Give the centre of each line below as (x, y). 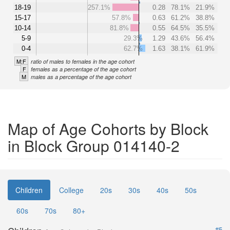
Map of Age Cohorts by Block (108, 129)
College (71, 190)
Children (29, 190)
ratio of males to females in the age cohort (83, 61)
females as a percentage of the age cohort (83, 69)
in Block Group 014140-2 (94, 146)
